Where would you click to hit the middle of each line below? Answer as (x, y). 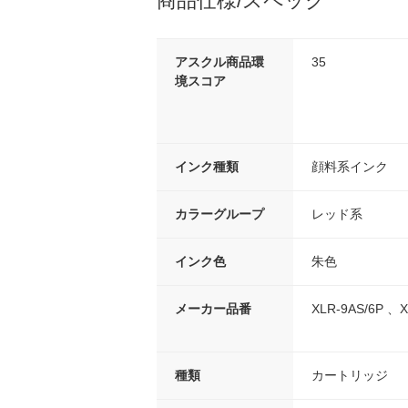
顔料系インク (350, 167)
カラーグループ (219, 214)
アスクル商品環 (219, 62)
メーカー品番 (213, 309)
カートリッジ (350, 375)
